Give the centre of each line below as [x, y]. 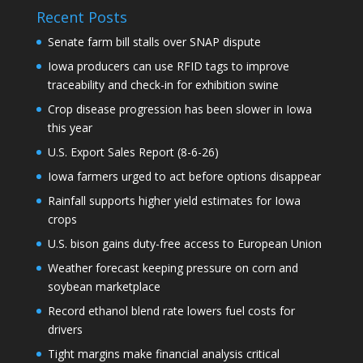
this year [70, 128]
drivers [65, 330]
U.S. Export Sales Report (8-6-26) [133, 152]
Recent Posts [81, 17]
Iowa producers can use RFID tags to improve [168, 66]
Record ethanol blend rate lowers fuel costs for [171, 311]
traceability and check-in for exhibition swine [163, 85]
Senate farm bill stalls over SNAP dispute [154, 42]
